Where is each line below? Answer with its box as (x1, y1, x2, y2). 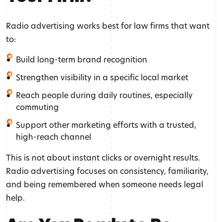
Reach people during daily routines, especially (16, 90, 193, 101)
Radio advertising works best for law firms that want (6, 20, 210, 31)
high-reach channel (16, 131, 91, 142)
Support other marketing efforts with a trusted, (16, 119, 196, 130)
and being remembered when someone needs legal (6, 179, 203, 190)
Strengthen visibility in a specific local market (16, 72, 188, 83)
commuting (16, 102, 59, 112)
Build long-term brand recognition (16, 54, 147, 65)
